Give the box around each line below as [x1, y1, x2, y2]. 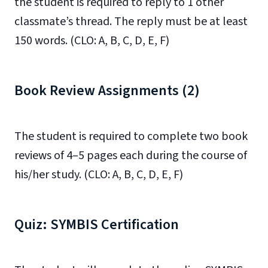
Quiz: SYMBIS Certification [14, 214, 179, 235]
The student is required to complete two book [14, 128, 248, 145]
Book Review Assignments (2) [14, 80, 200, 101]
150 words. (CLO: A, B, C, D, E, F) [14, 32, 169, 49]
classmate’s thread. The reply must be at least [14, 13, 248, 30]
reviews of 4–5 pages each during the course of [14, 147, 247, 164]
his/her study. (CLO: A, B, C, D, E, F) [14, 166, 183, 183]
